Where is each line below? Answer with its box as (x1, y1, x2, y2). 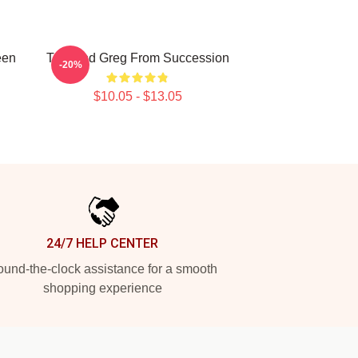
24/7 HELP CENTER (46, 236, 158, 251)
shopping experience (42, 281, 162, 295)
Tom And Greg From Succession (46, 51, 229, 65)
